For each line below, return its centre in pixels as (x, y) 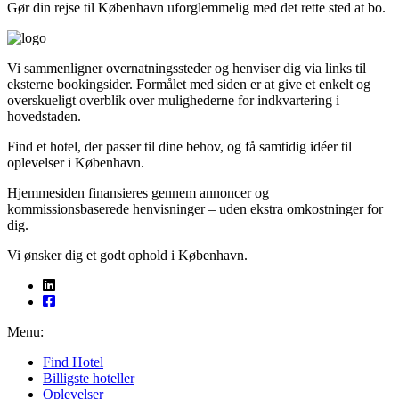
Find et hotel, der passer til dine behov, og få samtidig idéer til (179, 147)
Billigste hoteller (89, 379)
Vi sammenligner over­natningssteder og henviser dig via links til (187, 69)
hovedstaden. (44, 117)
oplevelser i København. (76, 163)
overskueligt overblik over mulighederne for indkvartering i (173, 101)
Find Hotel (73, 362)
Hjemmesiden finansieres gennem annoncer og (138, 193)
